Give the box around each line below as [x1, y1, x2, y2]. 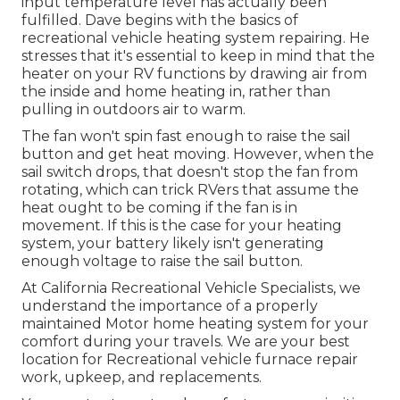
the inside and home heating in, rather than [21, 83, 330, 101]
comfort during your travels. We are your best [21, 333, 350, 351]
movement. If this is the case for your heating [21, 217, 342, 235]
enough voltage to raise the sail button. [21, 253, 303, 271]
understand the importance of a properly [21, 297, 318, 315]
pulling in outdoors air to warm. [21, 101, 246, 119]
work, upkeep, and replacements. [21, 369, 262, 387]
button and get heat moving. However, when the [21, 146, 374, 163]
